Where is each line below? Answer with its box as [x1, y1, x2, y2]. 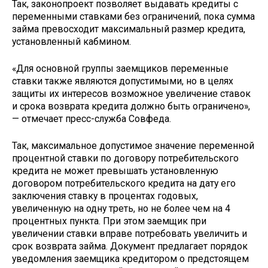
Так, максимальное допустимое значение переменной [12, 139, 254, 151]
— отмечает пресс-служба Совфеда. [12, 112, 173, 124]
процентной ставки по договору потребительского [12, 152, 239, 164]
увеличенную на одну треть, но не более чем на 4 [12, 202, 230, 214]
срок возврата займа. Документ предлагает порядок [12, 240, 248, 252]
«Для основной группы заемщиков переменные [12, 62, 229, 74]
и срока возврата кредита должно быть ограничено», [12, 100, 250, 112]
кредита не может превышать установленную [12, 165, 218, 176]
